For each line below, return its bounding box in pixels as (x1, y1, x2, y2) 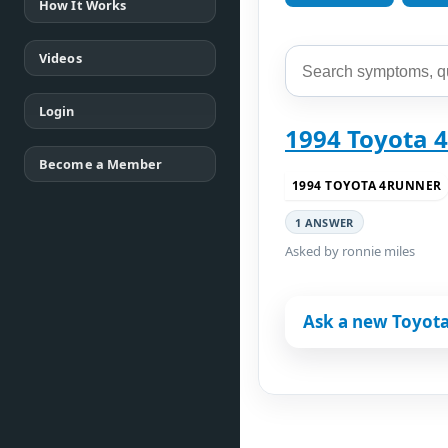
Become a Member (39, 155, 163, 173)
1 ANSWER (295, 214, 354, 230)
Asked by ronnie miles (285, 242, 415, 260)
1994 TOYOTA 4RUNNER (292, 177, 442, 194)
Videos (39, 49, 82, 67)
